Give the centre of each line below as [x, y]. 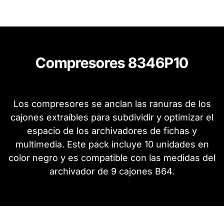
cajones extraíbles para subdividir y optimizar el [112, 117]
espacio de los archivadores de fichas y [112, 130]
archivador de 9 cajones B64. [112, 171]
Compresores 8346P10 [112, 62]
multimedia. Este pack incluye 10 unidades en [112, 144]
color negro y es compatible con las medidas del [112, 157]
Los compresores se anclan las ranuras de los [112, 103]
